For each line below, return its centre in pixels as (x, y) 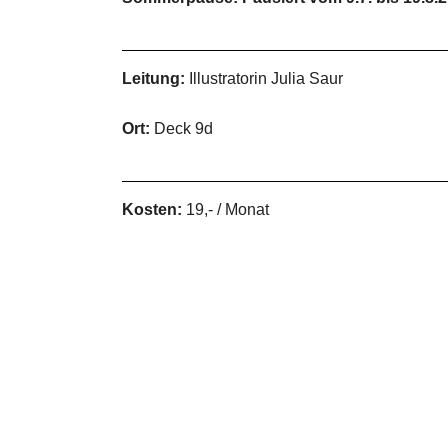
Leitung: (153, 78)
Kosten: (152, 209)
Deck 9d (181, 128)
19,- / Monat (225, 209)
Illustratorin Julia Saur (264, 78)
